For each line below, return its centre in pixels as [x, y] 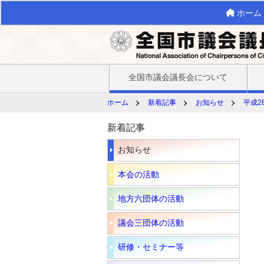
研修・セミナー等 [151, 247]
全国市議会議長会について [178, 77]
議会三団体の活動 [151, 223]
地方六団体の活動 [151, 198]
